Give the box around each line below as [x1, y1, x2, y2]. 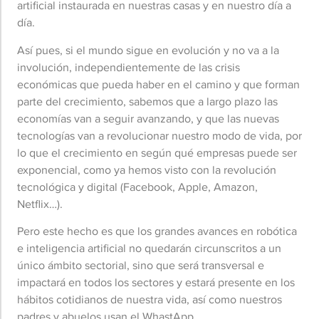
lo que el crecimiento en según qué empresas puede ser [17, 144, 297, 161]
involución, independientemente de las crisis [17, 58, 240, 75]
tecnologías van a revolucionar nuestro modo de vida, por [17, 127, 302, 144]
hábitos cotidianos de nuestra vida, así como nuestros [17, 291, 282, 308]
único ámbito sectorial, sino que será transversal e [17, 257, 264, 274]
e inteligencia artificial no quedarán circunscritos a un [17, 240, 281, 257]
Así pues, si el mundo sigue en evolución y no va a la [17, 41, 279, 58]
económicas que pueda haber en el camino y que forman [17, 75, 300, 93]
